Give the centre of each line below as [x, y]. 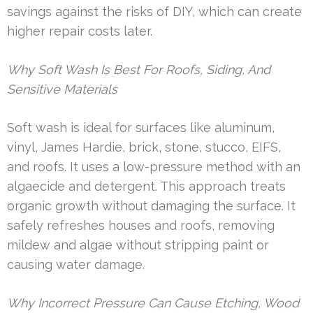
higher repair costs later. [80, 31]
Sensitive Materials [62, 89]
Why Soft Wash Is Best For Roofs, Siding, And [139, 69]
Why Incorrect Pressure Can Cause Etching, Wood [153, 303]
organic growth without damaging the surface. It [151, 205]
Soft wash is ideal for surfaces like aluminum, [141, 127]
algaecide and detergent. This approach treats [146, 186]
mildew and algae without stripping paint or [138, 245]
